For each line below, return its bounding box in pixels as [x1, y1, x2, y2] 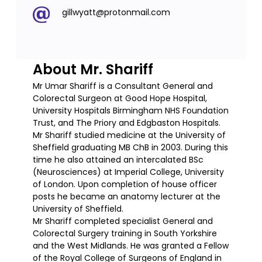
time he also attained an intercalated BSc [33, 154, 204, 166]
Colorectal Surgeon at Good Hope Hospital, [33, 92, 207, 105]
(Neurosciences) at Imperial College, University [33, 166, 224, 178]
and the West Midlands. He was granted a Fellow [33, 240, 229, 252]
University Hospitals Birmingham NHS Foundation [33, 105, 229, 117]
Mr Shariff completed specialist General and [33, 215, 213, 227]
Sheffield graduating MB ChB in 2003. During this [33, 142, 228, 154]
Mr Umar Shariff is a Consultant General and [33, 80, 213, 92]
